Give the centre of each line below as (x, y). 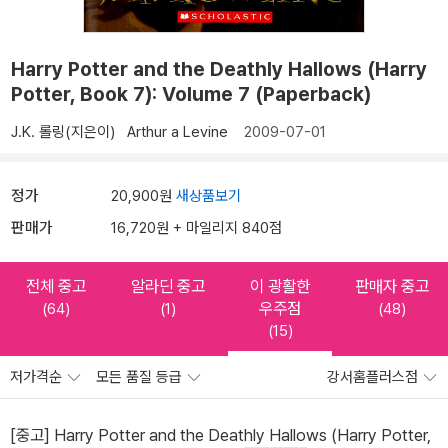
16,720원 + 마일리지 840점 (196, 228)
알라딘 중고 (168, 286)
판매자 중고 (392, 286)
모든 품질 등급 (141, 377)
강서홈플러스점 (374, 377)
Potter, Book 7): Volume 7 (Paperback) (191, 94)
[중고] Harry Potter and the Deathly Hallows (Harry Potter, (220, 435)
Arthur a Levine (179, 132)
